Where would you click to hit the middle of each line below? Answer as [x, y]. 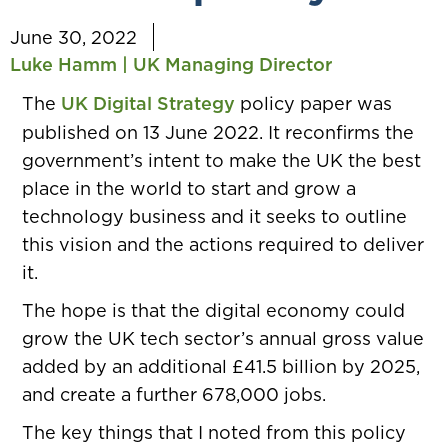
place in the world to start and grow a [189, 188]
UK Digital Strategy [148, 103]
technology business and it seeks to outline [215, 216]
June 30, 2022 [73, 37]
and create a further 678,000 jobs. [174, 394]
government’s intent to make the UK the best [222, 160]
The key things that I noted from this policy [214, 432]
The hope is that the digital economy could [214, 310]
